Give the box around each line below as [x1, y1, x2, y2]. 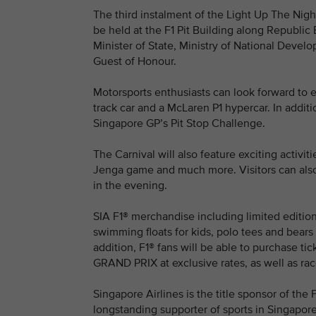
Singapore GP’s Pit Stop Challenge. [93, 116, 265, 130]
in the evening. [93, 178, 167, 193]
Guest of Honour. [93, 54, 176, 68]
